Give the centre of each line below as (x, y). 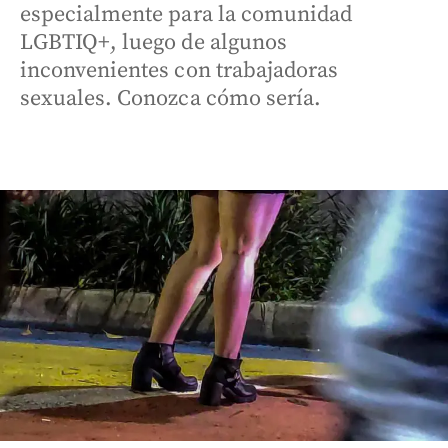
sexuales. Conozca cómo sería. (170, 98)
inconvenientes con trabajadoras (179, 70)
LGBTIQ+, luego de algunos (153, 42)
